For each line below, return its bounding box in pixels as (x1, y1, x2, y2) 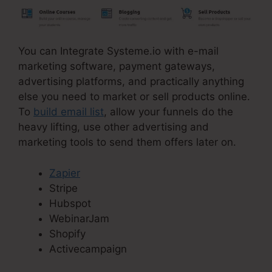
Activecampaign (49, 242, 127, 255)
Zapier (49, 166, 80, 179)
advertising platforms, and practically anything (18, 75, 244, 88)
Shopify (49, 227, 86, 240)
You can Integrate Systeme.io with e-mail (18, 45, 219, 58)
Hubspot (49, 197, 91, 209)
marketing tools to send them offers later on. (18, 136, 236, 149)
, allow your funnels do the (104, 106, 233, 118)
